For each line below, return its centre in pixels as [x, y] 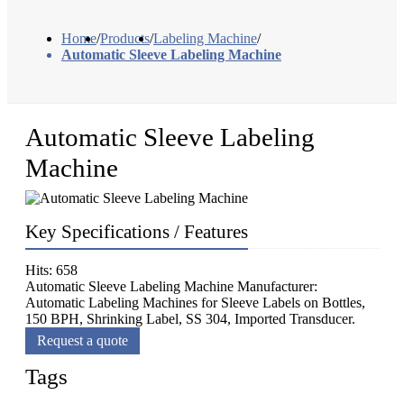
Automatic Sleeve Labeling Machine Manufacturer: [171, 287]
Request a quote [83, 341]
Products [125, 39]
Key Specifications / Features [137, 232]
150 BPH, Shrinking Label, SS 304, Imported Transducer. [190, 319]
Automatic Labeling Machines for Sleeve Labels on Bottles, [195, 303]
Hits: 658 [51, 271]
